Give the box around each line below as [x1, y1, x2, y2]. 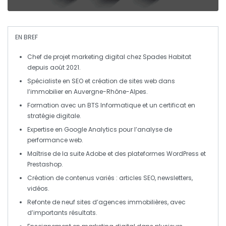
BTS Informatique [87, 101, 141, 110]
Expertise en [27, 125, 64, 134]
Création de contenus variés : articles [27, 174, 143, 183]
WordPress [166, 149, 199, 158]
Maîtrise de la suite [27, 149, 86, 158]
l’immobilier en [27, 87, 74, 96]
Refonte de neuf [27, 198, 77, 207]
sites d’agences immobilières [77, 198, 167, 207]
